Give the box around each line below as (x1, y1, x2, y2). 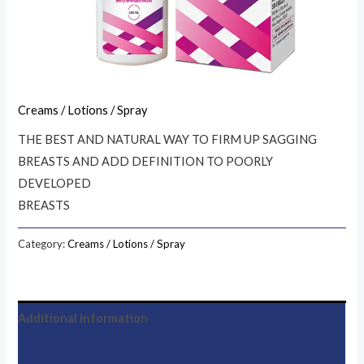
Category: (18, 236, 68, 250)
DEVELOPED (18, 175, 92, 190)
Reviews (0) (18, 344, 83, 359)
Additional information (18, 310, 149, 325)
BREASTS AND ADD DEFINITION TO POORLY (18, 154, 274, 168)
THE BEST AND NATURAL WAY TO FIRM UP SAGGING (18, 132, 318, 146)
